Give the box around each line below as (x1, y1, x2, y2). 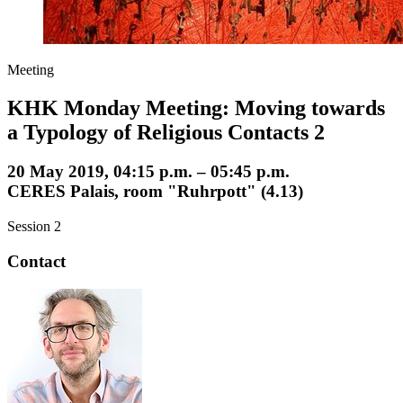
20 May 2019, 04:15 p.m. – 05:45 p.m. (7, 162, 290, 182)
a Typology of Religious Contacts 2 (7, 120, 325, 144)
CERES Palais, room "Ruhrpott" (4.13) (7, 182, 303, 201)
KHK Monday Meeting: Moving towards (7, 95, 385, 120)
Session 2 (7, 219, 61, 235)
